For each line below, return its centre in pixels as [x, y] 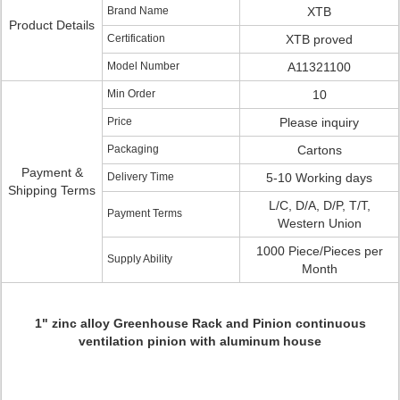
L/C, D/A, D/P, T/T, [319, 205]
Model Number [143, 66]
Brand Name [138, 11]
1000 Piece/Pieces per [319, 251]
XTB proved [319, 39]
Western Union [319, 223]
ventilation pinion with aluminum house [200, 341]
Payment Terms [145, 213]
